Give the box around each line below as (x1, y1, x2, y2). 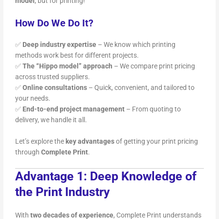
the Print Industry (15, 184, 110, 199)
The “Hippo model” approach (22, 62, 113, 70)
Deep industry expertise (22, 40, 97, 48)
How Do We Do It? (15, 17, 94, 29)
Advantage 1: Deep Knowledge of (15, 169, 197, 183)
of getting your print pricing (114, 137, 198, 145)
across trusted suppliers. (15, 72, 90, 81)
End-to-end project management (22, 105, 125, 113)
